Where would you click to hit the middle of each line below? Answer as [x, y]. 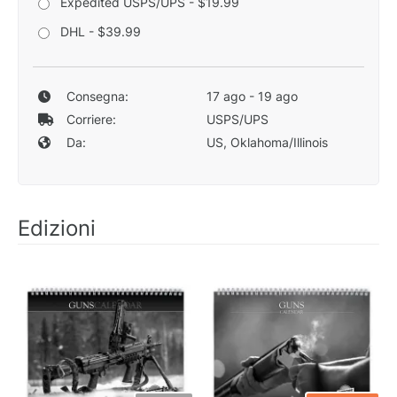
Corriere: [91, 119]
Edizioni [57, 228]
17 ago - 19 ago [252, 96]
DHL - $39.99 [101, 31]
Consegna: [97, 96]
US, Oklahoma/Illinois [267, 142]
